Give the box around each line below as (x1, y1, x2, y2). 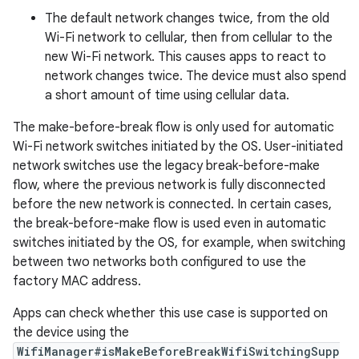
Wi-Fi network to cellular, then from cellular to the (45, 30, 333, 46)
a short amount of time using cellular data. (45, 87, 289, 103)
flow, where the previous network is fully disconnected (13, 177, 325, 193)
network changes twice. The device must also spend (45, 68, 346, 84)
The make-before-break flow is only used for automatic (13, 119, 334, 135)
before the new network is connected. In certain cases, (13, 196, 332, 212)
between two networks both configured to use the (13, 254, 306, 270)
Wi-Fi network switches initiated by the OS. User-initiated (13, 139, 343, 155)
